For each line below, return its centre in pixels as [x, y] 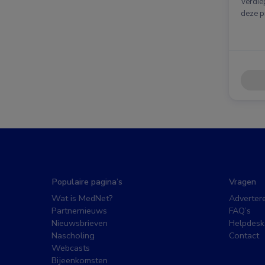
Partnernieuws [79, 210]
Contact [244, 235]
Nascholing [73, 235]
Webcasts [71, 248]
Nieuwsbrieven [80, 223]
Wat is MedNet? [82, 198]
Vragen [243, 181]
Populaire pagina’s [87, 181]
